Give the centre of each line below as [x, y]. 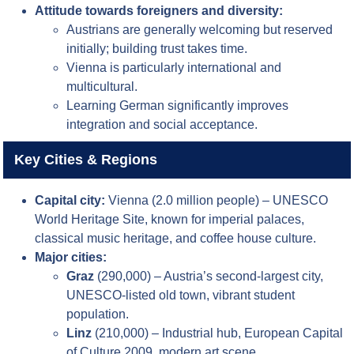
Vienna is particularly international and [174, 68]
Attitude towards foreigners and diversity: [159, 11]
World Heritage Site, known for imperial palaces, [170, 220]
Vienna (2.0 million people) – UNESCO [217, 201]
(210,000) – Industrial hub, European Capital [218, 333]
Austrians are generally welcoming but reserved [200, 30]
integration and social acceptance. [162, 125]
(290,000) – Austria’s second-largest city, [209, 277]
